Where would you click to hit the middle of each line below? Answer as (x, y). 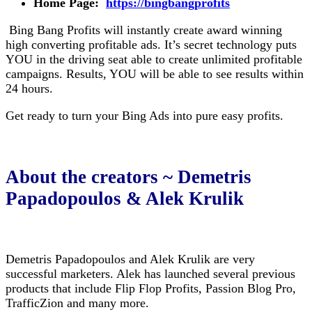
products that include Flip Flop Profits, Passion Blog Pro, (151, 289)
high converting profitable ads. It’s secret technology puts (151, 45)
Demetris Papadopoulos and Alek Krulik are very (130, 259)
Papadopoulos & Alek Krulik (125, 198)
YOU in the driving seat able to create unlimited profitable (154, 60)
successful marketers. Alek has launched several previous (150, 274)
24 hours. (29, 89)
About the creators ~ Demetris (128, 177)
